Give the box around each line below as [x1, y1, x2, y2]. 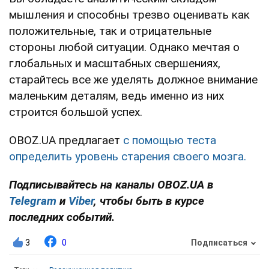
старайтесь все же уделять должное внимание [9, 72, 258, 86]
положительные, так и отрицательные [9, 23, 211, 38]
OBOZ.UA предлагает [9, 133, 123, 147]
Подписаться [191, 238, 247, 248]
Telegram [9, 193, 56, 208]
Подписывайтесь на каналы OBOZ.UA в [9, 177, 213, 192]
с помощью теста [123, 133, 216, 147]
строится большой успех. [9, 104, 142, 119]
